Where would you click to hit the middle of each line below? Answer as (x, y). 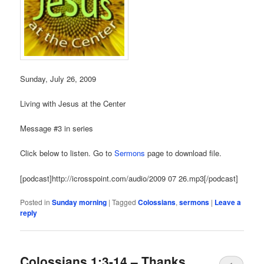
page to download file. (184, 153)
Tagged (124, 202)
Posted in (35, 202)
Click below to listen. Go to (67, 153)
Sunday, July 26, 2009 (58, 79)
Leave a (228, 202)
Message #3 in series (57, 128)
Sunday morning (80, 202)
